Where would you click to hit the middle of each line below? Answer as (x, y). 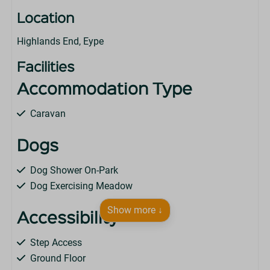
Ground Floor (58, 258)
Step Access (56, 243)
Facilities (46, 68)
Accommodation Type (105, 90)
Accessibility (68, 219)
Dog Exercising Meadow (81, 186)
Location (46, 19)
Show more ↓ (135, 210)
